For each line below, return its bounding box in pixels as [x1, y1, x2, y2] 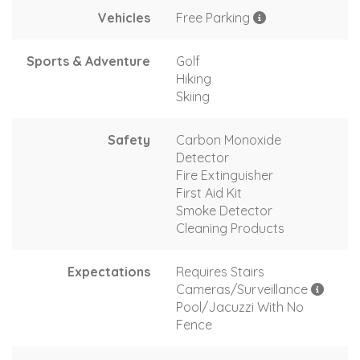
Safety [108, 131, 150, 148]
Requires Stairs [176, 263, 264, 280]
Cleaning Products [176, 219, 284, 236]
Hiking [176, 70, 211, 87]
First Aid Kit [176, 184, 242, 201]
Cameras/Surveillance [176, 280, 311, 297]
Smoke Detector [176, 202, 272, 219]
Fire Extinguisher [176, 166, 273, 183]
